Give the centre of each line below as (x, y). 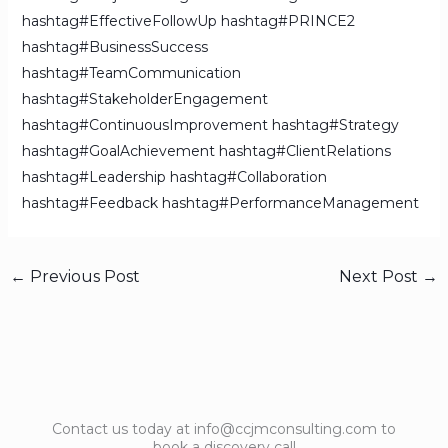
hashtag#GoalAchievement (118, 151)
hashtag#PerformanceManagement (290, 203)
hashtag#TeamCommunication (131, 73)
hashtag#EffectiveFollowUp (119, 21)
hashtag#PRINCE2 (287, 21)
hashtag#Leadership (93, 177)
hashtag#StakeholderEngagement (144, 99)
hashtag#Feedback (89, 203)
